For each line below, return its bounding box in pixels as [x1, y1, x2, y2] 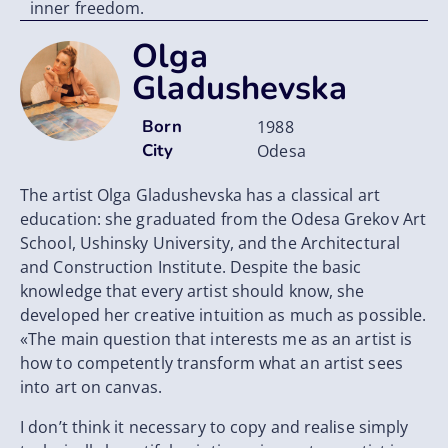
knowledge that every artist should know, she [20, 280, 365, 303]
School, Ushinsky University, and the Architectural [20, 232, 401, 255]
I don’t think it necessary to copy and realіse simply [20, 416, 409, 439]
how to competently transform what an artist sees [20, 352, 403, 375]
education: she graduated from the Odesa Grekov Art [20, 208, 427, 231]
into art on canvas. [20, 376, 162, 399]
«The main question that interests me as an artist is [20, 328, 413, 351]
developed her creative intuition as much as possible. [20, 304, 427, 327]
